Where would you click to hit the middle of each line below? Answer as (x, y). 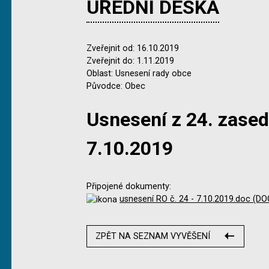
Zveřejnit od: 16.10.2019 (133, 48)
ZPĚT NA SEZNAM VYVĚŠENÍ (153, 236)
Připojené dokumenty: (129, 186)
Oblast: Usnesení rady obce (139, 74)
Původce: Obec (116, 86)
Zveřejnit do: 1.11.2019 (130, 61)
